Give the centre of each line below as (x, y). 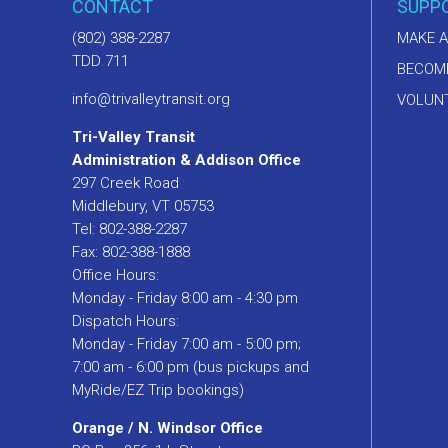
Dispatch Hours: (125, 321)
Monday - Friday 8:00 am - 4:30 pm (185, 298)
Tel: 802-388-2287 (129, 229)
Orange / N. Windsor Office (167, 428)
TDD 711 (100, 61)
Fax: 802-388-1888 (131, 252)
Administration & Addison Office (186, 160)
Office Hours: (115, 275)
